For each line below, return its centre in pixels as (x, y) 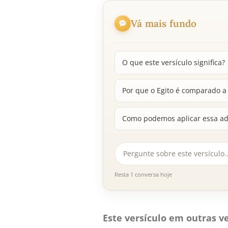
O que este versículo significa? (174, 63)
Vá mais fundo (164, 23)
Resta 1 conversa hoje (143, 175)
